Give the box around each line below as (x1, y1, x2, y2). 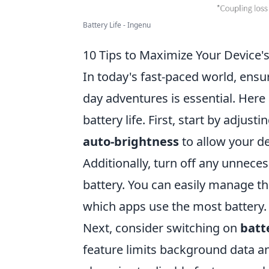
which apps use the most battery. (83, 198, 267, 215)
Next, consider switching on (83, 220, 240, 237)
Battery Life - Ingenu (83, 20, 151, 31)
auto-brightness (83, 133, 179, 150)
